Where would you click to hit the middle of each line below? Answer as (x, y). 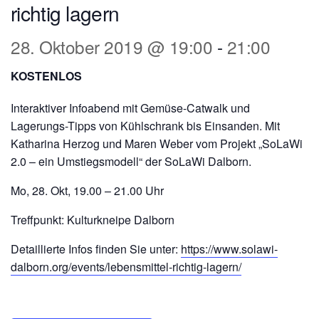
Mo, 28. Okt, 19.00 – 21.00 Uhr (87, 190)
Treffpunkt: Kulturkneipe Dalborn (93, 220)
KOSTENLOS (46, 76)
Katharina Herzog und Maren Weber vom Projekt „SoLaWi (157, 143)
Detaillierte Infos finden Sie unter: (96, 249)
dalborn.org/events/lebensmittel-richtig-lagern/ (126, 267)
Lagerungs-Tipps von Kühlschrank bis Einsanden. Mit (145, 126)
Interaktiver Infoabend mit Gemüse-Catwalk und (130, 108)
